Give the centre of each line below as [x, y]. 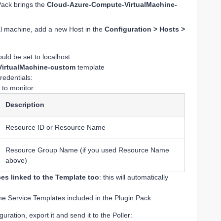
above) [16, 160]
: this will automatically [134, 177]
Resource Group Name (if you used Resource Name [87, 150]
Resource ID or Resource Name [55, 127]
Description [25, 104]
